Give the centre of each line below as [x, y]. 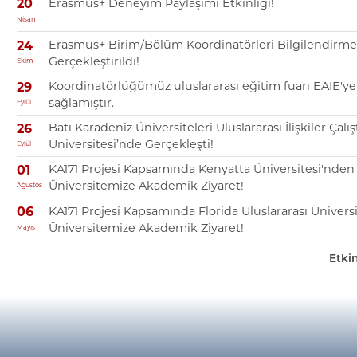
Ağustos [29, 185]
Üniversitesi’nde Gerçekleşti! [131, 145]
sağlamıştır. [81, 102]
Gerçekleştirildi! [94, 61]
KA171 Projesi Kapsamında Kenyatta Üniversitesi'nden [201, 169]
